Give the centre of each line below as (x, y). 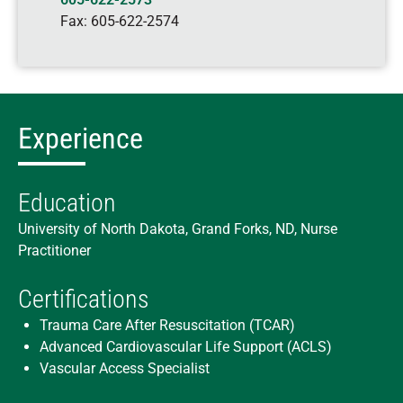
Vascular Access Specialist (125, 368)
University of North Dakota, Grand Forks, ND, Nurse (178, 229)
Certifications (84, 299)
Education (67, 203)
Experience (81, 139)
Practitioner (54, 251)
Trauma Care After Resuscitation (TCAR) (167, 325)
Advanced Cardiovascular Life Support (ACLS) (186, 347)
